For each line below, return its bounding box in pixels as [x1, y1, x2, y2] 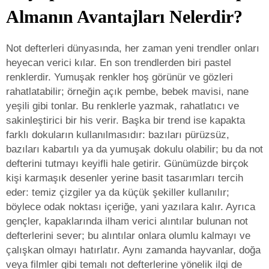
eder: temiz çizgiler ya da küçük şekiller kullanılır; [6, 187, 229, 198]
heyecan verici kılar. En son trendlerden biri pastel [6, 57, 231, 68]
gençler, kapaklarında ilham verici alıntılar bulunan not [6, 216, 248, 227]
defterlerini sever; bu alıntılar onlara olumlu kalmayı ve [6, 230, 250, 241]
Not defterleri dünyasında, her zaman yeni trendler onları [6, 43, 259, 54]
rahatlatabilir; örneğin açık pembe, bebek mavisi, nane [6, 86, 249, 97]
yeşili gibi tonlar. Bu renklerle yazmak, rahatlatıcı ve [6, 100, 239, 112]
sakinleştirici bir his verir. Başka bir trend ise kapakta [6, 115, 245, 126]
